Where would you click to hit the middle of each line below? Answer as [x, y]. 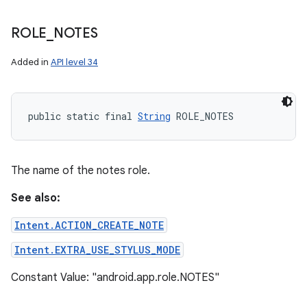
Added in [31, 62]
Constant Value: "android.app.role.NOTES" [115, 278]
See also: [36, 198]
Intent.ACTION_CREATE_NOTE [89, 225]
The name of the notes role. [81, 171]
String [154, 116]
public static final [83, 116]
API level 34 [74, 62]
